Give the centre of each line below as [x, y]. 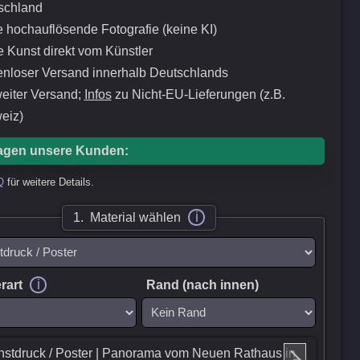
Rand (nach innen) [202, 285]
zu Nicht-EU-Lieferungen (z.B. [198, 94]
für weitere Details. [49, 182]
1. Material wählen [128, 217]
